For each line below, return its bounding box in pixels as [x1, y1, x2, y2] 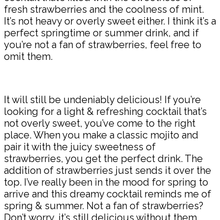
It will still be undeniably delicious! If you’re [4, 94, 201, 106]
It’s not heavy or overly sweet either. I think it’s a [4, 15, 216, 27]
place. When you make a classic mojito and [4, 129, 198, 141]
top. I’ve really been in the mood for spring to [4, 176, 208, 189]
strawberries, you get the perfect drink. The [4, 153, 203, 165]
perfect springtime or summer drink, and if [4, 27, 199, 39]
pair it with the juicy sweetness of [4, 141, 156, 153]
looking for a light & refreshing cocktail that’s [4, 106, 207, 118]
